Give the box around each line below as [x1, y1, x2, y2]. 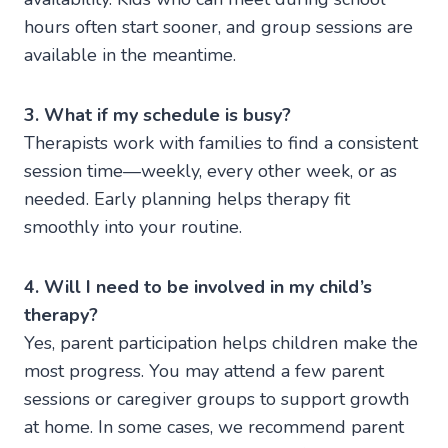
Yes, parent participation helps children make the [24, 330, 418, 355]
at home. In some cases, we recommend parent [24, 414, 404, 439]
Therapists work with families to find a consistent [24, 130, 418, 155]
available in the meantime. [24, 42, 241, 67]
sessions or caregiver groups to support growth [24, 386, 409, 411]
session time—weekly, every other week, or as [24, 158, 397, 183]
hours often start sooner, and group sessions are [24, 14, 413, 39]
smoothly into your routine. [24, 214, 247, 239]
